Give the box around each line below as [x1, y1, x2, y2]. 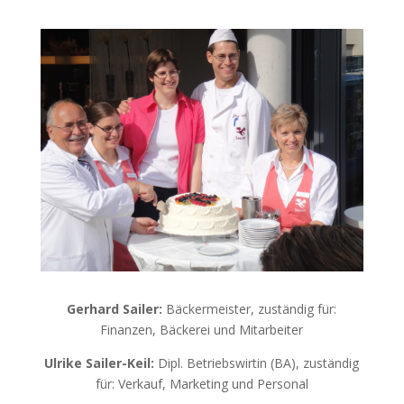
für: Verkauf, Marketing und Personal [95, 374, 308, 392]
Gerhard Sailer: [67, 299, 163, 317]
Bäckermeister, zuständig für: [162, 299, 337, 317]
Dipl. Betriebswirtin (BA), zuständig [154, 353, 360, 372]
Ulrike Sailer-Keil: [44, 353, 155, 372]
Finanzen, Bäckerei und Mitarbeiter [100, 320, 304, 338]
